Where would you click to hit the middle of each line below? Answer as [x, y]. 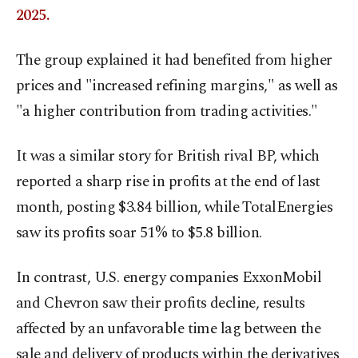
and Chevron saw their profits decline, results [161, 304]
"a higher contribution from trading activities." [167, 112]
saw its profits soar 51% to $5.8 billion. [139, 233]
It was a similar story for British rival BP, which [168, 157]
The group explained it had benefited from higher [174, 61]
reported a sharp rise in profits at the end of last [168, 182]
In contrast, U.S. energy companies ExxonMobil [169, 278]
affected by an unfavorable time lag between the [169, 329]
